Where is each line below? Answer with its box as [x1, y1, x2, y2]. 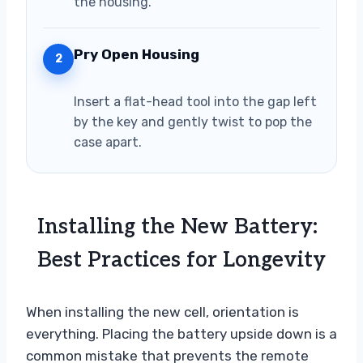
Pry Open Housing [74, 45, 199, 62]
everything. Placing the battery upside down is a [26, 325, 337, 342]
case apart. [74, 134, 142, 150]
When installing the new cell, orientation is [26, 303, 299, 320]
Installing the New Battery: [37, 213, 318, 240]
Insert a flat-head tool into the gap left [74, 93, 317, 109]
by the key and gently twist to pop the [74, 113, 312, 130]
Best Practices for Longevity [37, 246, 326, 273]
